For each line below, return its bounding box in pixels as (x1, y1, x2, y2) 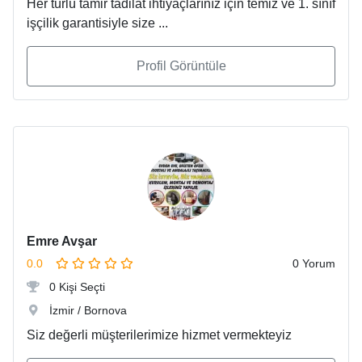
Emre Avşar (27, 234, 97, 249)
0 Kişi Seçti (46, 280, 105, 294)
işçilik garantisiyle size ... (27, 16, 168, 31)
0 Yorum (293, 257, 335, 271)
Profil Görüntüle (136, 59, 226, 74)
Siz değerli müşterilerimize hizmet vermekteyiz (27, 328, 292, 343)
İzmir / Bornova (46, 304, 127, 318)
